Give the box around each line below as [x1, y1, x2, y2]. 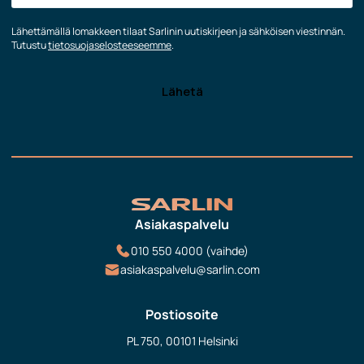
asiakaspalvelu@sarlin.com [120, 262, 260, 278]
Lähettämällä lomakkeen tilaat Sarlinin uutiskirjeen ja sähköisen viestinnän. [11, 24, 345, 38]
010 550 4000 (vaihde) [131, 243, 249, 259]
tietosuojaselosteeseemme [48, 37, 171, 52]
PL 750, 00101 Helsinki [126, 333, 238, 349]
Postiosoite [145, 305, 219, 324]
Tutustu [11, 37, 48, 52]
